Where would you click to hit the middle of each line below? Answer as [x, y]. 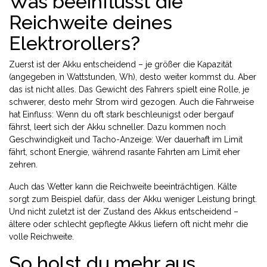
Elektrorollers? [74, 43]
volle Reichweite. [41, 237]
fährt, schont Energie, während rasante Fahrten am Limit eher [125, 152]
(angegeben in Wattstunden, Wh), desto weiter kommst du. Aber [133, 77]
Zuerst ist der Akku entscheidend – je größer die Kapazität [120, 64]
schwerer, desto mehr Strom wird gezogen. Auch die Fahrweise [131, 102]
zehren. [23, 164]
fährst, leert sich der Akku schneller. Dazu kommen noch [117, 127]
